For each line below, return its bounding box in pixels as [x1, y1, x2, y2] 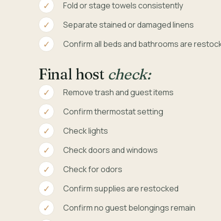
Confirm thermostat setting [63, 106, 164, 117]
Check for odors [63, 164, 123, 175]
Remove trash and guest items [63, 87, 174, 98]
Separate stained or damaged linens [63, 19, 194, 31]
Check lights [63, 125, 109, 137]
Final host [38, 65, 108, 84]
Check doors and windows [63, 145, 158, 156]
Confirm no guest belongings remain [63, 202, 196, 214]
